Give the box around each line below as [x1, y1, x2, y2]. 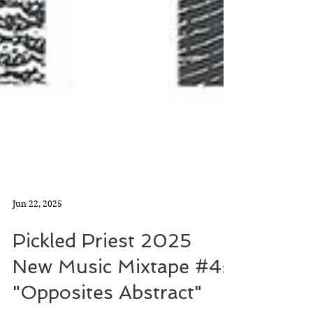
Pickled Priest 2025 [13, 255, 191, 277]
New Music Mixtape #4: [13, 281, 226, 303]
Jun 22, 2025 [13, 223, 62, 234]
